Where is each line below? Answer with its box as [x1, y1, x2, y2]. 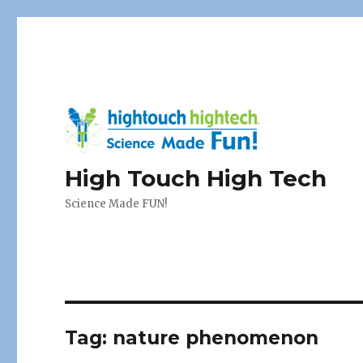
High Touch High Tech [65, 164, 327, 192]
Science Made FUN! [65, 197, 168, 211]
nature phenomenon [113, 327, 319, 349]
